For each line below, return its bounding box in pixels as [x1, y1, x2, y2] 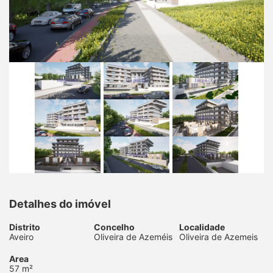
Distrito [9, 222, 40, 233]
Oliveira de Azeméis [94, 232, 173, 243]
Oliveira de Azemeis [179, 232, 258, 243]
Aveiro [9, 232, 34, 243]
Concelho [94, 222, 135, 233]
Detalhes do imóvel [9, 197, 111, 211]
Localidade [179, 222, 225, 233]
